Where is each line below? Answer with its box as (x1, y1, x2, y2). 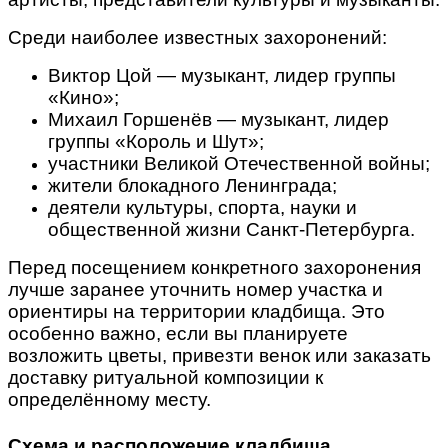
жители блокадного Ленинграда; (48, 175, 337, 197)
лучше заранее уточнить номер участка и (8, 279, 383, 301)
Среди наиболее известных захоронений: (8, 27, 387, 49)
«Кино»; (48, 87, 119, 109)
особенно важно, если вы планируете (8, 323, 348, 345)
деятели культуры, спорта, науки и (48, 197, 357, 219)
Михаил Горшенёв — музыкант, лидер (48, 109, 389, 131)
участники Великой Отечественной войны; (48, 153, 430, 175)
